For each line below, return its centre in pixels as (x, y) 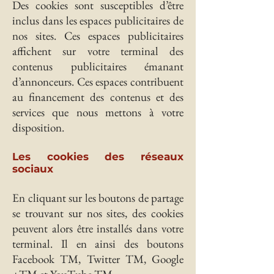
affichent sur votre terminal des (98, 51)
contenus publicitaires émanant (98, 66)
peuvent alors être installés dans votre (98, 228)
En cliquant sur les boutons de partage (98, 198)
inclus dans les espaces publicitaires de (98, 20)
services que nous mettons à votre (98, 112)
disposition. (38, 128)
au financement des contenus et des (98, 97)
